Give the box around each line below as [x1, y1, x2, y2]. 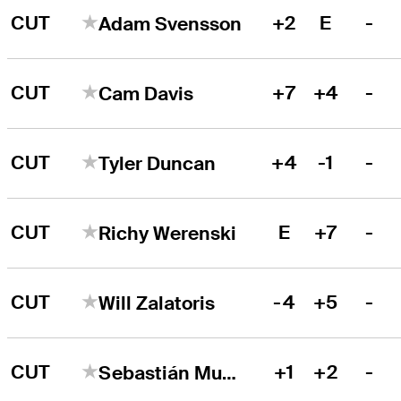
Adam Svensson [98, 11, 243, 36]
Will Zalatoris [98, 290, 216, 315]
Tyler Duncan [98, 150, 217, 175]
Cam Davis [98, 81, 194, 106]
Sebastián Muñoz [222, 360, 237, 385]
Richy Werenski [98, 220, 237, 245]
